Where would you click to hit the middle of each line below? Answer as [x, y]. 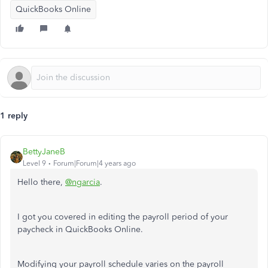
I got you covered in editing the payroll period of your [123, 217]
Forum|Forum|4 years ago [95, 163]
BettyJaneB [44, 152]
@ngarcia [83, 182]
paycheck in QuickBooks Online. [80, 229]
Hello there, [41, 182]
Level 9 [34, 163]
